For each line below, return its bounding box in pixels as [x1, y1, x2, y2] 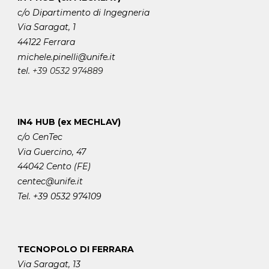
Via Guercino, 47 [17, 146, 86, 157]
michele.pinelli [17, 51, 79, 62]
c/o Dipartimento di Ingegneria [17, 7, 150, 18]
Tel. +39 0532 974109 [17, 190, 102, 202]
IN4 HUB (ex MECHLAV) [17, 116, 121, 128]
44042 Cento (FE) [17, 161, 91, 172]
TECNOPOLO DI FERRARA [17, 244, 134, 255]
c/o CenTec [17, 131, 63, 142]
